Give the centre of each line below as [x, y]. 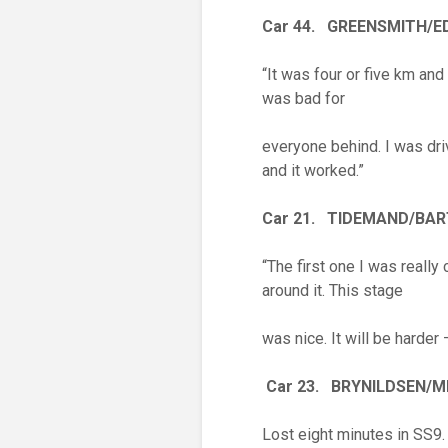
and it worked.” [313, 170]
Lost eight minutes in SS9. [353, 434]
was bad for [303, 98]
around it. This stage [332, 290]
